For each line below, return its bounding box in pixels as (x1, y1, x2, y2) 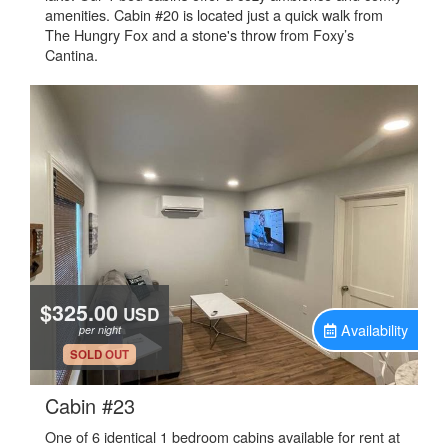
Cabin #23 (45, 391, 135, 420)
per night (78, 322, 121, 337)
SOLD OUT (70, 346, 129, 363)
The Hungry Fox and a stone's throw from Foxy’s (45, 24, 354, 45)
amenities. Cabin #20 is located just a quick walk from (45, 4, 383, 25)
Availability (341, 319, 408, 340)
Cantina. (45, 44, 98, 65)
